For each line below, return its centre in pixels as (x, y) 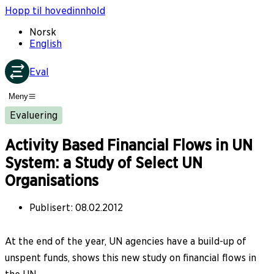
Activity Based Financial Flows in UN (129, 146)
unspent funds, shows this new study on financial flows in (131, 257)
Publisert (50, 207)
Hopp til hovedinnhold (55, 11)
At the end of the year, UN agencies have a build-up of (126, 241)
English (46, 44)
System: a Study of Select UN (104, 163)
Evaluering (34, 115)
